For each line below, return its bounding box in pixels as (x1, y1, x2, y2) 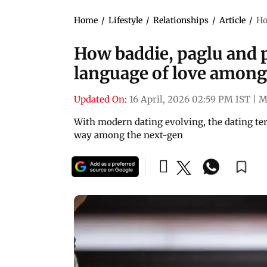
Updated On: (74, 93, 127, 105)
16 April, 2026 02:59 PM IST (129, 93, 250, 105)
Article (219, 14, 246, 26)
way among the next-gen (74, 129, 183, 141)
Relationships (153, 14, 209, 26)
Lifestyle (108, 14, 142, 26)
